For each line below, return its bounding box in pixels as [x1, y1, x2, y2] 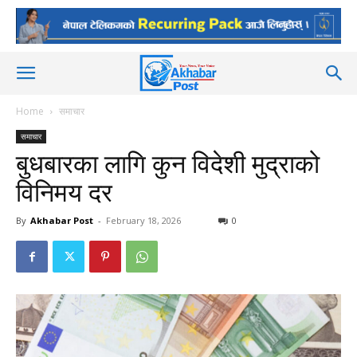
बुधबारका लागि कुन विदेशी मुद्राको [16, 149, 320, 179]
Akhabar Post [30, 214, 93, 226]
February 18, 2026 [106, 214, 181, 226]
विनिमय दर [16, 178, 112, 208]
